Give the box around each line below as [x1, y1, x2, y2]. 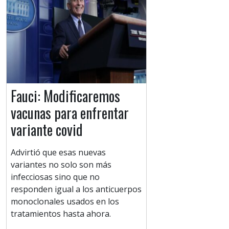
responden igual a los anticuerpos [11, 184, 142, 195]
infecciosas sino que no [11, 171, 100, 183]
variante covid [11, 119, 83, 141]
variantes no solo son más [11, 159, 111, 171]
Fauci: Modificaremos [11, 85, 120, 107]
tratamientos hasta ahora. [11, 208, 111, 220]
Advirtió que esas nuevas [11, 147, 106, 158]
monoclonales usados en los [11, 196, 119, 208]
